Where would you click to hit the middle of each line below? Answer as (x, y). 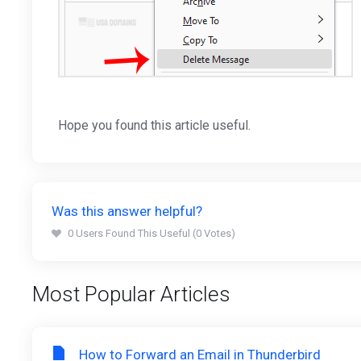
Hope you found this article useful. (154, 125)
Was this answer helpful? (127, 211)
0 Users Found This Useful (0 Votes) (151, 233)
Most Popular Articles (131, 294)
